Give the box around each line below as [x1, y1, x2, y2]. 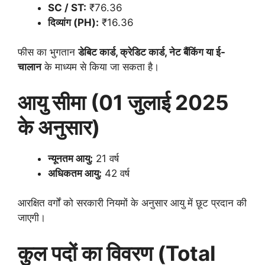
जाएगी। [18, 212, 46, 224]
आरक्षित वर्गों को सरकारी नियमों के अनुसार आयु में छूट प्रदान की [18, 197, 247, 209]
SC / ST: [48, 1, 86, 14]
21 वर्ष [93, 152, 119, 164]
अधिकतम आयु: [48, 167, 102, 179]
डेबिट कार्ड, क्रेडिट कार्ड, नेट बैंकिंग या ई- [78, 46, 225, 59]
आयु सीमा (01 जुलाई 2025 [18, 89, 229, 115]
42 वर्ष [102, 167, 130, 179]
